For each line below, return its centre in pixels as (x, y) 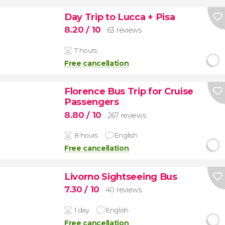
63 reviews (124, 30)
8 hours (86, 135)
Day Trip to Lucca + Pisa (120, 17)
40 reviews (123, 190)
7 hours (86, 50)
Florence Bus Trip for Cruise (129, 91)
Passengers (91, 102)
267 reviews (127, 115)
